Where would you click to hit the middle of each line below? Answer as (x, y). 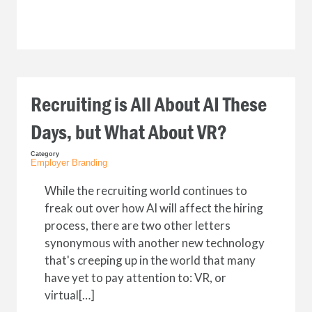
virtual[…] (69, 295)
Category (45, 154)
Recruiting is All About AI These (148, 105)
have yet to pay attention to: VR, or (135, 278)
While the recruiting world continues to (146, 190)
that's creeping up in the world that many (150, 260)
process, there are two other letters (137, 225)
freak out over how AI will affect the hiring (154, 208)
